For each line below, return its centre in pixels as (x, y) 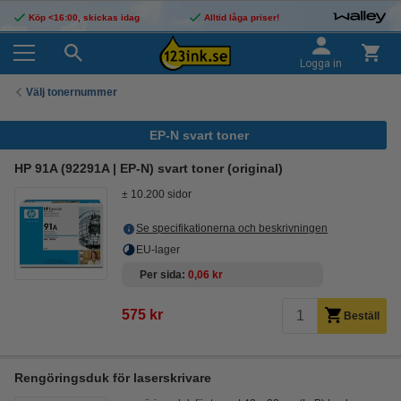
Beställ (362, 316)
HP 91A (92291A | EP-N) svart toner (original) (149, 168)
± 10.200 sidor (157, 194)
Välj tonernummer (72, 92)
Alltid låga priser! (241, 17)
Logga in (321, 64)
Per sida (161, 275)
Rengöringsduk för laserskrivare (113, 378)
